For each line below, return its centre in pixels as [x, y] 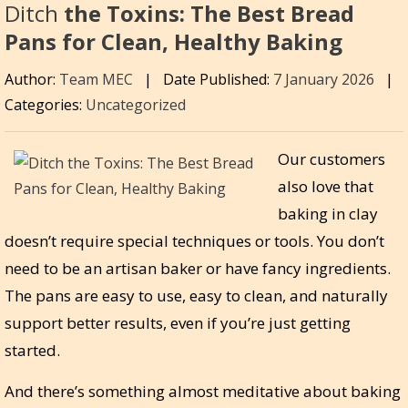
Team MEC [96, 79]
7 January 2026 [326, 79]
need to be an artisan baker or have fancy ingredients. [198, 268]
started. [32, 350]
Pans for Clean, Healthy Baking [173, 42]
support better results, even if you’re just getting [178, 322]
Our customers [331, 158]
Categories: [45, 104]
